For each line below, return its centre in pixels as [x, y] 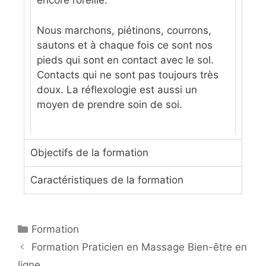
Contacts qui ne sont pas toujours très [128, 75]
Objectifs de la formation [89, 153]
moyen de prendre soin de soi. [110, 104]
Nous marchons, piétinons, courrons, [124, 30]
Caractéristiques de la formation [107, 180]
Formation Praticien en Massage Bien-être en [140, 247]
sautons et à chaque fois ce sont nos [125, 45]
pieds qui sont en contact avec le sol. [125, 60]
